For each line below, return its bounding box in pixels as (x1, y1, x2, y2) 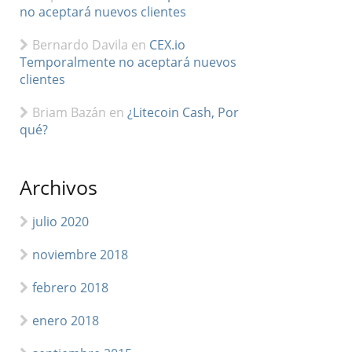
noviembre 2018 (32, 246, 129, 263)
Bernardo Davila (32, 36, 129, 53)
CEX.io (149, 36, 186, 53)
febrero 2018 (32, 279, 109, 296)
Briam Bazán (32, 104, 107, 121)
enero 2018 (32, 312, 100, 329)
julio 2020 (32, 213, 90, 230)
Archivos (20, 174, 98, 200)
